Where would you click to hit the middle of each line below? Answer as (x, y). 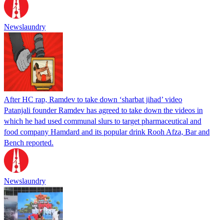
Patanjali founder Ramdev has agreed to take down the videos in (103, 110)
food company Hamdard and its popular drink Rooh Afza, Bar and (107, 132)
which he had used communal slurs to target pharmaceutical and (103, 121)
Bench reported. (29, 142)
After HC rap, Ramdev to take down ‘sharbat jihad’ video (93, 99)
